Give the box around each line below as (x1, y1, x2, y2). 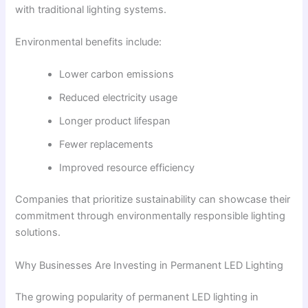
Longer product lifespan (59, 115, 171, 128)
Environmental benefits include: (15, 36, 162, 49)
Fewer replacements (59, 138, 154, 151)
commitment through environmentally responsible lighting (15, 210, 286, 223)
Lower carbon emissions (59, 68, 175, 81)
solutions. (15, 226, 61, 239)
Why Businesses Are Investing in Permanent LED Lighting (15, 258, 284, 272)
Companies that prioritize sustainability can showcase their (15, 193, 291, 206)
